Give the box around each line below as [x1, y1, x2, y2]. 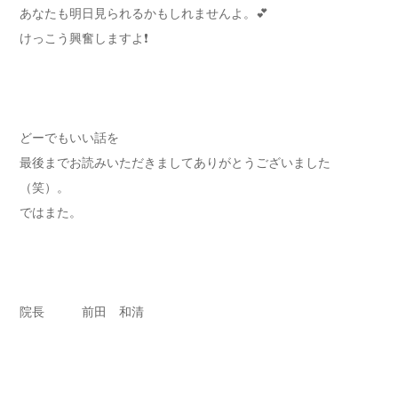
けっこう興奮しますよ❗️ [20, 31, 148, 46]
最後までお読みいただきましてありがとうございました [20, 155, 330, 171]
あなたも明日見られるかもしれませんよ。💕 [20, 6, 268, 21]
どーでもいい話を [20, 131, 119, 146]
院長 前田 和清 [20, 305, 144, 320]
